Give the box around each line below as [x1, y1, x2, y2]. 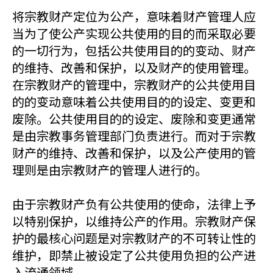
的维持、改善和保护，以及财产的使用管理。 [12, 58, 256, 76]
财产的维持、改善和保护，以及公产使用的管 [12, 144, 256, 161]
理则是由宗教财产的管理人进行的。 [12, 161, 207, 179]
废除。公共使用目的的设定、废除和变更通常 [12, 110, 256, 127]
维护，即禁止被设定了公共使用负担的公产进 [12, 246, 256, 264]
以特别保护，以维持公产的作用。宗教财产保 [12, 212, 256, 230]
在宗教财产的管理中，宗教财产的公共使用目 [12, 76, 256, 93]
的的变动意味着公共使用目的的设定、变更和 [12, 93, 256, 110]
